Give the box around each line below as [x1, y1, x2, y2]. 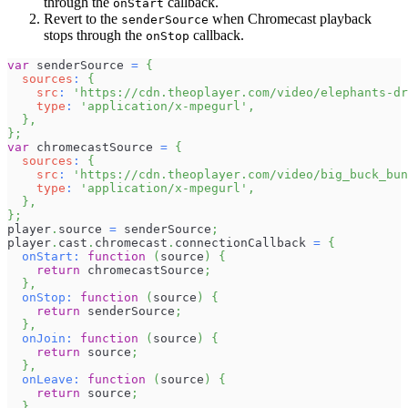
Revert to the [44, 11, 121, 27]
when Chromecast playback [209, 11, 372, 27]
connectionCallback [175, 236, 306, 250]
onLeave [22, 372, 73, 387]
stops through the [44, 27, 146, 44]
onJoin [22, 331, 66, 346]
